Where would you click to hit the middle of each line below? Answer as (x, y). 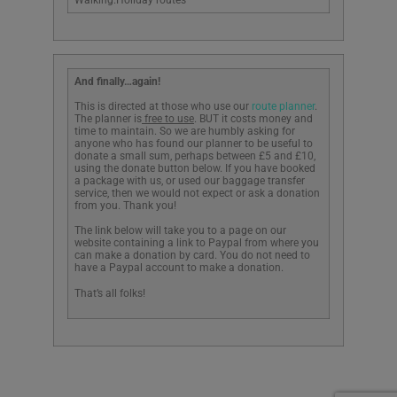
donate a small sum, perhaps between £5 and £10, (195, 156)
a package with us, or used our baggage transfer (190, 181)
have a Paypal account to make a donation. (179, 268)
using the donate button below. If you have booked (195, 169)
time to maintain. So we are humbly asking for (185, 132)
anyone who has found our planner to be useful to (194, 144)
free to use (168, 119)
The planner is (108, 119)
